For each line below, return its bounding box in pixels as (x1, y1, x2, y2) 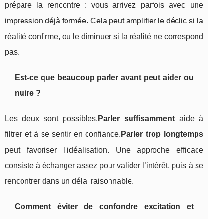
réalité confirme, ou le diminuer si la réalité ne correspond (5, 32, 203, 41)
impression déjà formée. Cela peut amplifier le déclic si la (5, 16, 203, 25)
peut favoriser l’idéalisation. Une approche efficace (5, 145, 203, 154)
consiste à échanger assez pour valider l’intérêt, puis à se (5, 161, 203, 170)
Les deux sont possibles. (5, 114, 98, 123)
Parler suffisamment (98, 114, 175, 123)
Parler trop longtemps (121, 130, 203, 138)
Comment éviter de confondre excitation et (15, 202, 194, 211)
